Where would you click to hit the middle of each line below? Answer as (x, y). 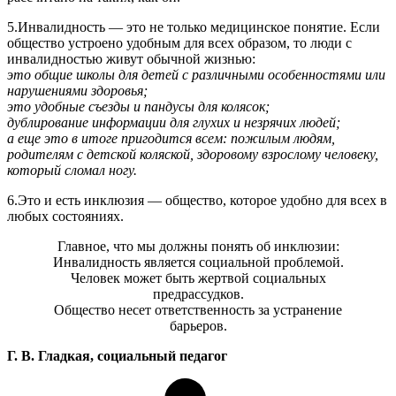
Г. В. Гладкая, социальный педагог (117, 355)
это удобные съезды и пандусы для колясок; (138, 106)
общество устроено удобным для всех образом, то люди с (179, 42)
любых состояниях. (65, 216)
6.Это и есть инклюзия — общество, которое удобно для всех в (197, 200)
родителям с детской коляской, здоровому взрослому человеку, (193, 154)
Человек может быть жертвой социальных (198, 278)
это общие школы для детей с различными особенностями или (196, 74)
